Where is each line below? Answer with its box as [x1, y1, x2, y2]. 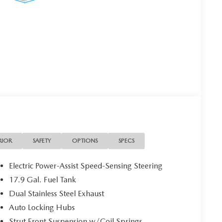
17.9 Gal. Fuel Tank [9, 175, 76, 185]
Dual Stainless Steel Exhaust [9, 189, 105, 199]
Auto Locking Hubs [9, 203, 75, 213]
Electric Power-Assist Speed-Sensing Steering [9, 161, 163, 171]
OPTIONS [72, 137, 98, 145]
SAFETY [33, 137, 52, 145]
